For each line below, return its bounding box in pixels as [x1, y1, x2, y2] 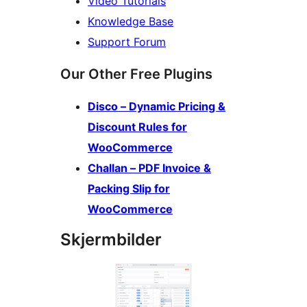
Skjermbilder [60, 230, 162, 250]
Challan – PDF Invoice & [88, 161, 211, 175]
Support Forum [88, 35, 166, 49]
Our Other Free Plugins [60, 66, 212, 83]
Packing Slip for [88, 182, 170, 196]
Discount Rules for [88, 120, 187, 134]
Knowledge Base [88, 14, 173, 29]
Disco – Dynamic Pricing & [88, 99, 225, 114]
